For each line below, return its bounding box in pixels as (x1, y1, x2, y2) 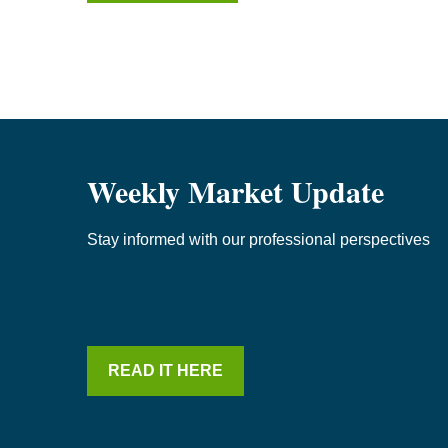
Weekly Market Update (87, 168, 384, 213)
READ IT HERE (108, 361, 223, 379)
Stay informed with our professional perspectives (87, 230, 430, 248)
